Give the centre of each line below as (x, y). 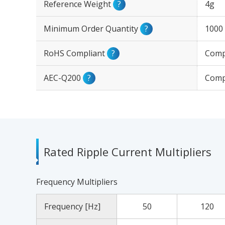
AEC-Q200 (63, 78)
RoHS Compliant (75, 53)
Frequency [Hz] (72, 206)
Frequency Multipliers (77, 182)
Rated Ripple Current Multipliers (128, 152)
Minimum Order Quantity (92, 29)
